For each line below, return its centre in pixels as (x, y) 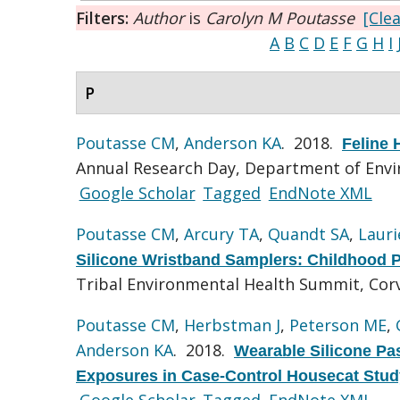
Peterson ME (338, 325)
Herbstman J (232, 325)
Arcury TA (221, 233)
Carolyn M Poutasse (280, 17)
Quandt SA (308, 233)
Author (158, 17)
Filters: (104, 17)
